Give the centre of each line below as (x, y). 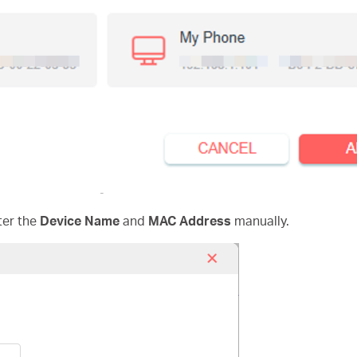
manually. (260, 221)
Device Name (80, 221)
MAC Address (190, 221)
